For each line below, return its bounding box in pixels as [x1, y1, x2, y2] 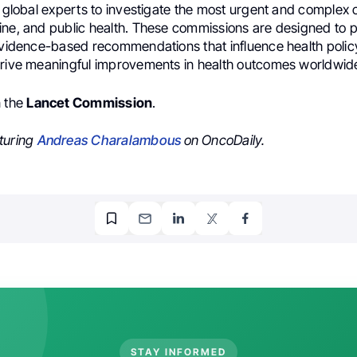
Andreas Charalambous [37, 131, 182, 148]
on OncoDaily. [183, 131, 265, 148]
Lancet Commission [26, 94, 153, 111]
